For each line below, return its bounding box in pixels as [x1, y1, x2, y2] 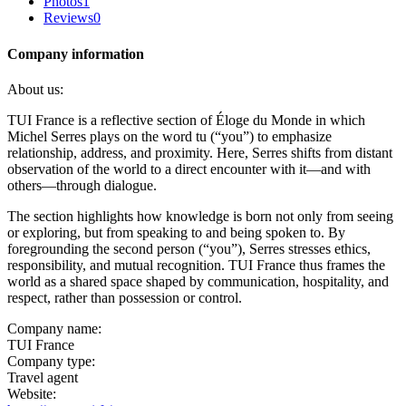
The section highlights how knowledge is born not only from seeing [7, 208, 393, 224]
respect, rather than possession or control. [7, 289, 242, 305]
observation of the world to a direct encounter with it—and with [7, 160, 371, 177]
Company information [7, 45, 144, 62]
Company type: [7, 353, 95, 369]
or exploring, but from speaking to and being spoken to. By [7, 224, 345, 240]
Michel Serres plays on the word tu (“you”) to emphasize [7, 128, 332, 144]
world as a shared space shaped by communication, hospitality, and [7, 273, 389, 289]
